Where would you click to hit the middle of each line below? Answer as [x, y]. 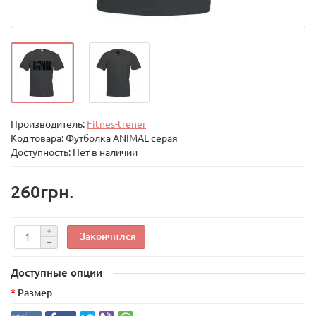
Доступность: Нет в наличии [74, 152]
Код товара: [38, 138]
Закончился [108, 236]
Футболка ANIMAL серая [122, 138]
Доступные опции [56, 273]
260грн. [42, 192]
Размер [35, 293]
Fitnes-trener [116, 124]
